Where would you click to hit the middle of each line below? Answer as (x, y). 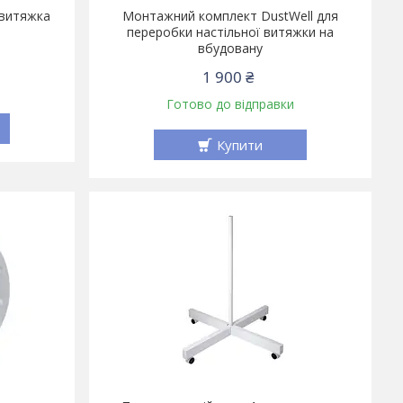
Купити (239, 145)
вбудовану (230, 49)
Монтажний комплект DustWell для (230, 16)
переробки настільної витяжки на (230, 32)
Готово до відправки (230, 104)
